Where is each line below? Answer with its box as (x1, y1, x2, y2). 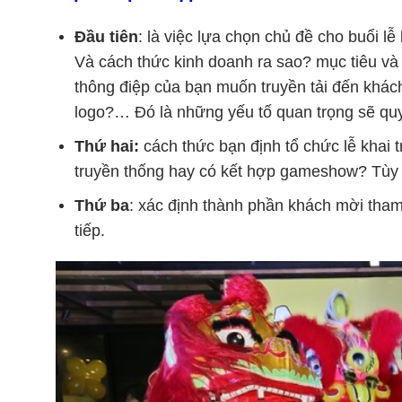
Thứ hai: (74, 136, 139, 155)
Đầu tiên (74, 28, 138, 47)
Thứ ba (74, 196, 129, 214)
